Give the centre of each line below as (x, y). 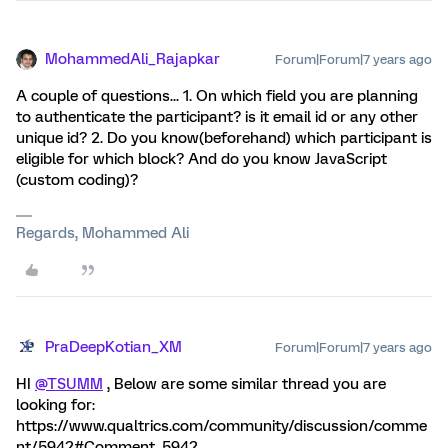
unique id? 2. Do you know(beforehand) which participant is (224, 138)
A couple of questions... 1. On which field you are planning (217, 96)
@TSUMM (69, 384)
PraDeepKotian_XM (113, 347)
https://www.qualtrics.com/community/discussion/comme (221, 426)
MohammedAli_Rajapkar (132, 59)
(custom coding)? (77, 180)
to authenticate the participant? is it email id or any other (217, 117)
